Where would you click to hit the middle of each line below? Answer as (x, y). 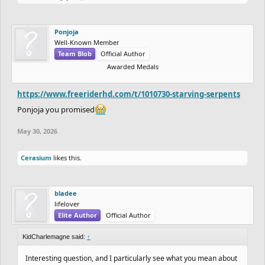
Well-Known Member (87, 42)
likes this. (67, 157)
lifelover (67, 203)
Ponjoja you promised (56, 109)
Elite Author (77, 215)
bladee (66, 193)
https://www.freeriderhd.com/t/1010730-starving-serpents (129, 94)
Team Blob (75, 53)
